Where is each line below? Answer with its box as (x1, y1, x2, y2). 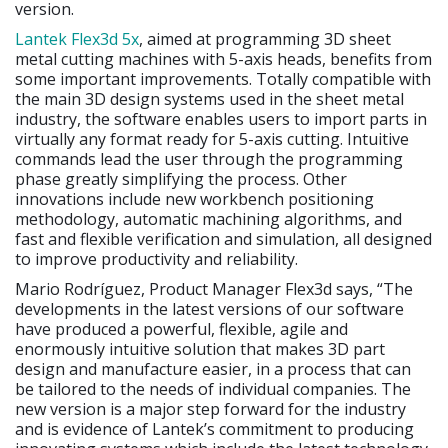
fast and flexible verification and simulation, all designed (15, 228, 432, 251)
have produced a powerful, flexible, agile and (15, 318, 348, 341)
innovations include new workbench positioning (15, 188, 374, 211)
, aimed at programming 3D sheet (139, 28, 391, 51)
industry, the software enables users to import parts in (15, 108, 427, 131)
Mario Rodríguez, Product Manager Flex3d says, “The (15, 278, 413, 301)
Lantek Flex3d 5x (15, 28, 139, 51)
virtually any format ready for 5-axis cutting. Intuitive (15, 128, 409, 151)
